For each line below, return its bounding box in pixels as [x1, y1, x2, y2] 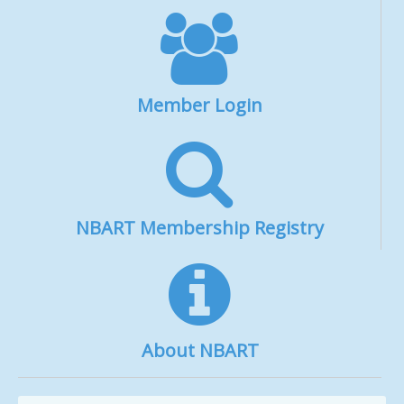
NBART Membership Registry [75, 215, 324, 240]
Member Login [136, 92, 262, 117]
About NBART [141, 337, 259, 363]
